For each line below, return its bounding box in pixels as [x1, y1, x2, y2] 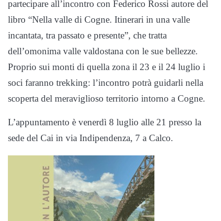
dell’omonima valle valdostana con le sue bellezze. [8, 45, 198, 56]
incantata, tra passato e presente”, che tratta [8, 30, 167, 40]
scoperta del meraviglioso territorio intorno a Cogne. [8, 93, 205, 104]
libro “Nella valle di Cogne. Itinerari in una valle [8, 14, 190, 25]
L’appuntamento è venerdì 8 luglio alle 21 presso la [8, 116, 201, 127]
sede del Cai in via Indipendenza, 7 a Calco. [8, 132, 173, 143]
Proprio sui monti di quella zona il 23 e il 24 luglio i [8, 61, 205, 72]
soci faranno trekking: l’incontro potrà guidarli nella [8, 77, 203, 88]
